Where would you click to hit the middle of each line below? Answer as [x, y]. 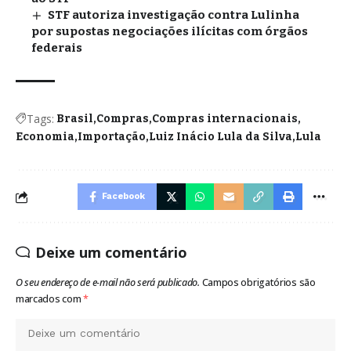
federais [57, 48]
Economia [45, 137]
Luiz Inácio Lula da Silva [221, 137]
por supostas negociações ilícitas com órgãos [170, 32]
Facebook [123, 197]
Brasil [75, 119]
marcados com [50, 299]
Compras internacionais [225, 119]
